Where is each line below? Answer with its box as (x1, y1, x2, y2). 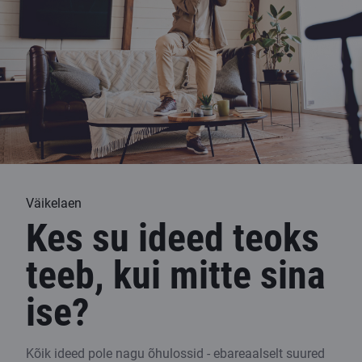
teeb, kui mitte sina (26, 252, 326, 299)
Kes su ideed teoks (26, 215, 319, 262)
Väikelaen (26, 196, 82, 212)
